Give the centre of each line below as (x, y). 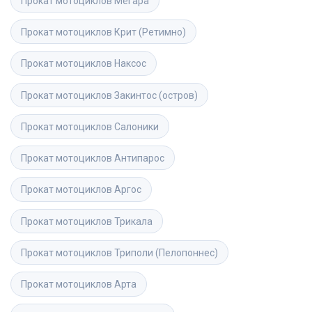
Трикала (133, 221)
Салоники (136, 126)
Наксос (130, 64)
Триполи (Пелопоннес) (166, 253)
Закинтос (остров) (156, 95)
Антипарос (139, 158)
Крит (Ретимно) (150, 32)
